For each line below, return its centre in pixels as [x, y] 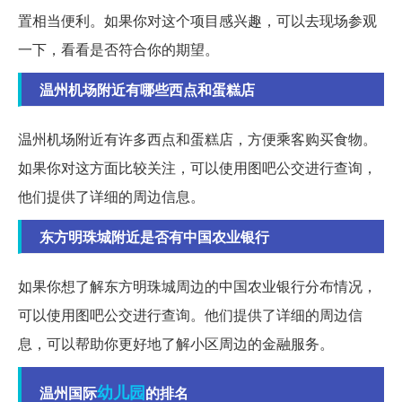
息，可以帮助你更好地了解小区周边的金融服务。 [176, 344]
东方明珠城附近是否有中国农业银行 [154, 237]
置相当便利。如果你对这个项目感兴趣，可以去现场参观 [197, 21]
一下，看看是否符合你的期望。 [118, 49]
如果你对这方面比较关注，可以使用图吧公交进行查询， [197, 168]
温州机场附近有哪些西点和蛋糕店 [147, 90]
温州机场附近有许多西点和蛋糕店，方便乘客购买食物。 [197, 139]
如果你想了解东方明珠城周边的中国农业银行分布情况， [197, 286]
